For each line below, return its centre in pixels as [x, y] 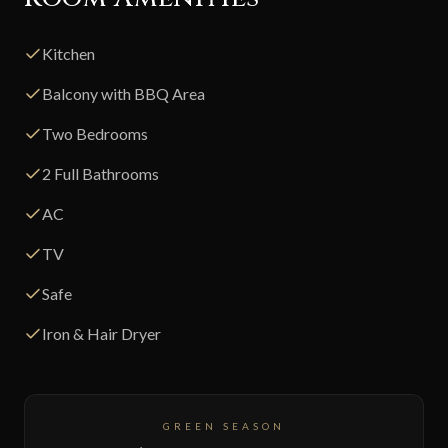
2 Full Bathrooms [100, 173]
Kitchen [68, 53]
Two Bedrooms [95, 133]
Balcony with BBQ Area [123, 93]
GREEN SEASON [224, 425]
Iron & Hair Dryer [101, 333]
